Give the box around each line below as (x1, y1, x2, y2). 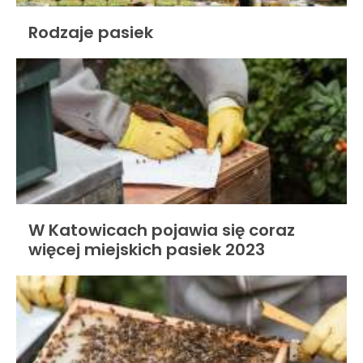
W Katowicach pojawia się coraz (28, 219, 295, 241)
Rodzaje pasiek (28, 21, 153, 44)
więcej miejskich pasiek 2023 (28, 238, 265, 261)
